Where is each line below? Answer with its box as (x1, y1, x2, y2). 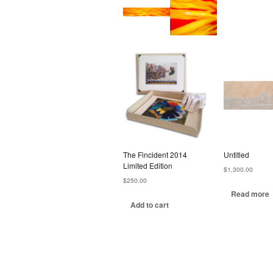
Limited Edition (123, 160, 172, 171)
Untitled (224, 149, 250, 160)
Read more (231, 188, 270, 200)
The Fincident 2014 (123, 149, 187, 160)
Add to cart (130, 199, 169, 211)
